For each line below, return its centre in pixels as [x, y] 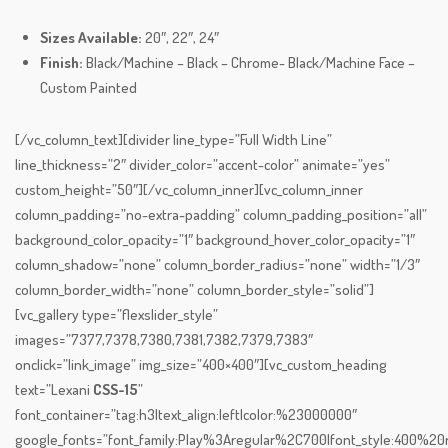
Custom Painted [88, 88]
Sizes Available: [92, 38]
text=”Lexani [54, 390]
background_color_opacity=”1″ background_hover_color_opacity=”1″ [215, 240]
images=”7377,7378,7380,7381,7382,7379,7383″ [164, 340]
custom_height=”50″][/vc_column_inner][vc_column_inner [189, 190]
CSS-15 [115, 390]
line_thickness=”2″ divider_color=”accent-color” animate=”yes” [202, 165]
